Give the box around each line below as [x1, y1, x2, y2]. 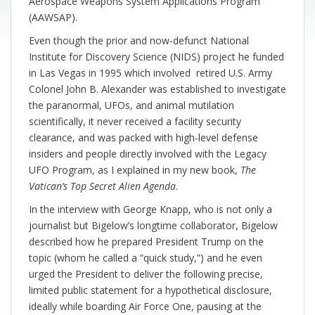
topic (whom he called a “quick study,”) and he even [29, 251, 262, 265]
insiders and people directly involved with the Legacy [29, 147, 266, 161]
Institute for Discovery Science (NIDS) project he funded [29, 50, 284, 64]
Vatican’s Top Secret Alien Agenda [29, 179, 176, 193]
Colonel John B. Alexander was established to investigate [29, 82, 286, 96]
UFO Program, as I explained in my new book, [29, 163, 240, 177]
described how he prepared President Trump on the [29, 235, 264, 249]
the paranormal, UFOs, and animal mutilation [29, 98, 234, 112]
